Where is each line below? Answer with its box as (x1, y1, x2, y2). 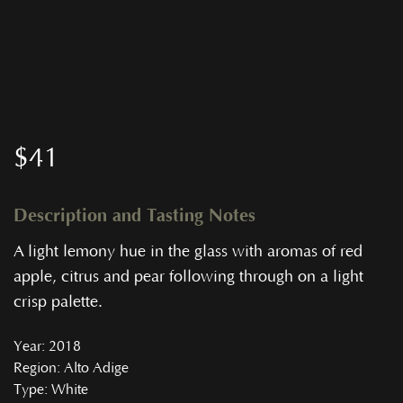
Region (13, 359, 57, 376)
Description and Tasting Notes (13, 205, 255, 227)
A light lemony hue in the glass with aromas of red (13, 243, 363, 262)
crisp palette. (13, 293, 103, 312)
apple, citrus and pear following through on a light (13, 268, 363, 287)
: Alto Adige (57, 359, 129, 376)
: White (44, 381, 88, 398)
